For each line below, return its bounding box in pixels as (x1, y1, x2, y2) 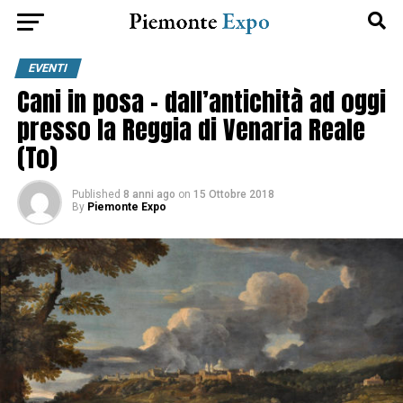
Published (71, 188, 121, 201)
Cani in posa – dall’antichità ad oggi (16, 82, 386, 121)
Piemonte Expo (86, 201, 166, 213)
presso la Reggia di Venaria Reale (16, 110, 365, 148)
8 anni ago (122, 188, 175, 201)
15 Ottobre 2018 (193, 188, 274, 201)
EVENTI (26, 61, 69, 75)
